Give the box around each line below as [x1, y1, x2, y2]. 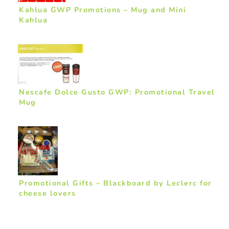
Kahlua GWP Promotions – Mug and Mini [19, 4, 186, 15]
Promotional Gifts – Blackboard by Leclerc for [19, 178, 212, 189]
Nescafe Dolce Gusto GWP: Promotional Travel [19, 87, 215, 98]
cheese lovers [19, 188, 76, 199]
